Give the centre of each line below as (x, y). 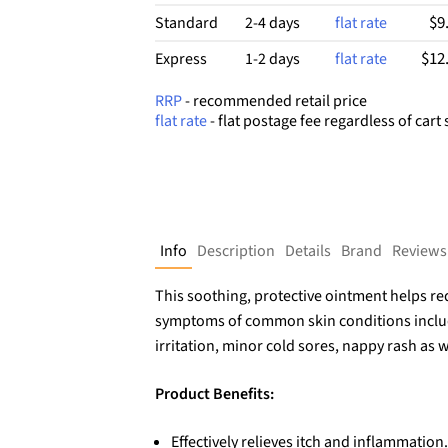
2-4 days (272, 23)
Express (180, 59)
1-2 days (272, 59)
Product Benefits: (214, 394)
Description (235, 251)
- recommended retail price (274, 101)
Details (307, 251)
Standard (186, 23)
